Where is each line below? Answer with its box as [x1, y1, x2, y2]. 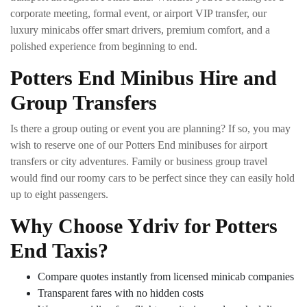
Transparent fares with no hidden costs [38, 286, 204, 299]
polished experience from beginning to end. [10, 40, 197, 52]
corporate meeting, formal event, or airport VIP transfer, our [10, 7, 267, 19]
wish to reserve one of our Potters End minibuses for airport [10, 138, 267, 151]
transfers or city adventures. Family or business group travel [10, 155, 267, 167]
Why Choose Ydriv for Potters [10, 214, 278, 237]
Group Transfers [10, 90, 157, 114]
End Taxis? [10, 238, 108, 262]
